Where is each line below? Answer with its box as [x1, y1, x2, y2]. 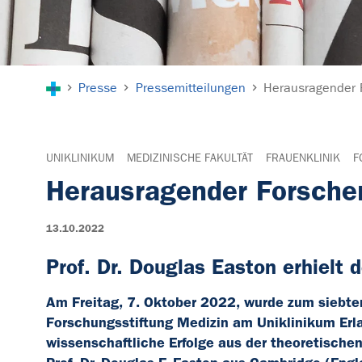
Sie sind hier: [45, 66, 128, 84]
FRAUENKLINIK [266, 151, 340, 166]
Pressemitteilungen [135, 80, 246, 96]
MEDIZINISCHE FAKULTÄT [127, 151, 253, 166]
